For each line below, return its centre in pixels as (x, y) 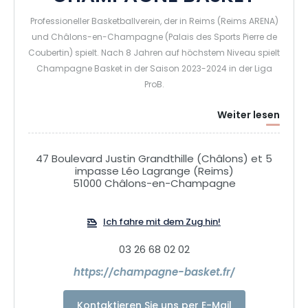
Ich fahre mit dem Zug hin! (162, 222)
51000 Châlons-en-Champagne (154, 184)
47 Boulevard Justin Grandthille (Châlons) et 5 (154, 159)
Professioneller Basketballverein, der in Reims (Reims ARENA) (154, 22)
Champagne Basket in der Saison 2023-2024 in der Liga (154, 69)
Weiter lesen (249, 115)
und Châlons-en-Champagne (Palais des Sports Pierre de (154, 37)
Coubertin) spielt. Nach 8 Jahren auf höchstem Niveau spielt (154, 53)
